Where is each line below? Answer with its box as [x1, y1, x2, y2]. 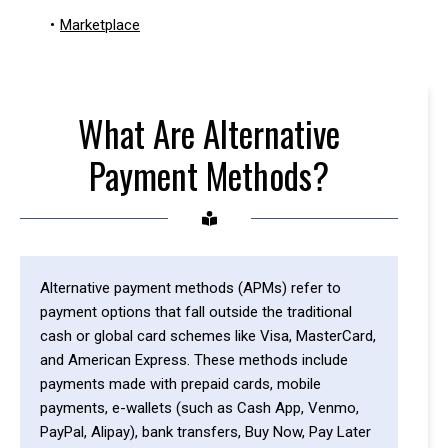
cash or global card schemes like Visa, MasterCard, [40, 327, 376, 345]
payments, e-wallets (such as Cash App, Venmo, [40, 399, 359, 417]
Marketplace [60, 16, 140, 34]
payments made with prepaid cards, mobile [40, 375, 321, 393]
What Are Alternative [78, 107, 340, 159]
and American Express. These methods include [40, 351, 348, 369]
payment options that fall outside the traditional [40, 303, 352, 321]
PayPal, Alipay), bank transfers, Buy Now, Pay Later [40, 423, 371, 441]
